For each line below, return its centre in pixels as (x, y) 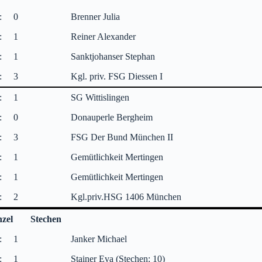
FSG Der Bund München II (122, 137)
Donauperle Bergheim (112, 117)
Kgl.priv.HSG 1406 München (126, 196)
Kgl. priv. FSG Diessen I (117, 76)
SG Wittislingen (100, 97)
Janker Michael (99, 239)
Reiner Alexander (104, 36)
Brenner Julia (96, 16)
